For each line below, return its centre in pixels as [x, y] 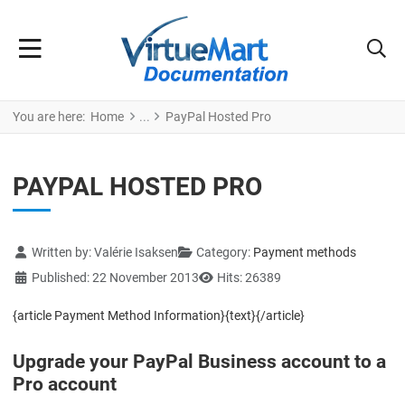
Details [32, 251]
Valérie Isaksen [136, 252]
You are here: [52, 116]
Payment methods [305, 252]
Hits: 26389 [249, 277]
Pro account [65, 384]
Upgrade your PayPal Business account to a [199, 361]
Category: [223, 252]
